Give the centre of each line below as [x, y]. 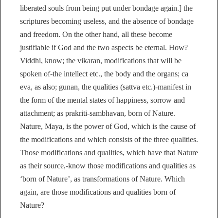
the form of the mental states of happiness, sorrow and [102, 100]
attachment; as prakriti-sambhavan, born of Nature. [98, 113]
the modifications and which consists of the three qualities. [109, 139]
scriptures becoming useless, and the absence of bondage [107, 21]
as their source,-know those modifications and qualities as [108, 165]
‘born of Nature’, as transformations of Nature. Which [102, 179]
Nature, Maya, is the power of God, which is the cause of [108, 126]
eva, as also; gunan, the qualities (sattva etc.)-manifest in [106, 87]
